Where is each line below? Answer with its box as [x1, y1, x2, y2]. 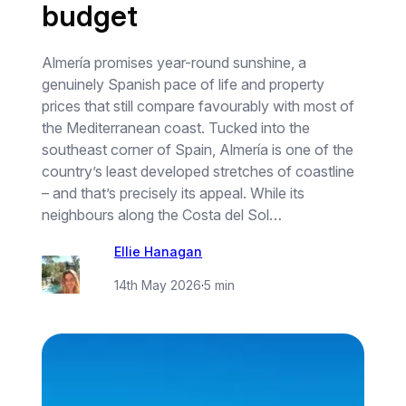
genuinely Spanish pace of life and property [42, 75, 325, 94]
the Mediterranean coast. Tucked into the [42, 119, 311, 138]
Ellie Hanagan [114, 244, 203, 260]
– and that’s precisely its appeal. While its [42, 184, 305, 203]
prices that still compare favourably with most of [42, 97, 355, 116]
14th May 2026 [114, 277, 202, 294]
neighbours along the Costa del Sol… [42, 206, 283, 225]
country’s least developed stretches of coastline [42, 162, 355, 181]
